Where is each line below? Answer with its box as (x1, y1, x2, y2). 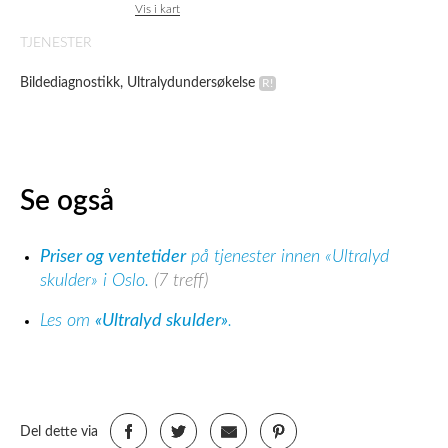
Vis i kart (135, 3, 180, 15)
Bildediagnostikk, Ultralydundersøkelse (20, 76, 255, 90)
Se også (20, 187, 114, 215)
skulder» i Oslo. (40, 272, 154, 290)
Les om (40, 312, 95, 330)
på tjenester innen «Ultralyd (186, 248, 389, 266)
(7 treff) (154, 272, 208, 290)
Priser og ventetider (40, 248, 186, 266)
